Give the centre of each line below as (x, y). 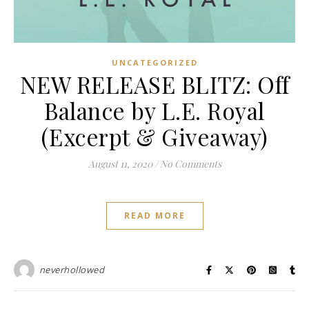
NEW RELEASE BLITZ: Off (154, 84)
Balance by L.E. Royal (154, 111)
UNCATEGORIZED (154, 63)
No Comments (190, 164)
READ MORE (154, 216)
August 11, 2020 (120, 164)
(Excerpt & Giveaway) (154, 137)
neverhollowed (71, 270)
